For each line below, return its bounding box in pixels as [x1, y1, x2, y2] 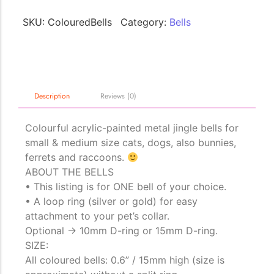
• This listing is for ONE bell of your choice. [25, 180, 226, 193]
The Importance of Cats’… [6, 34, 149, 52]
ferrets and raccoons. [25, 151, 127, 164]
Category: [120, 16, 169, 29]
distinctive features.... [6, 64, 81, 74]
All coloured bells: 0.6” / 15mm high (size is [25, 254, 224, 267]
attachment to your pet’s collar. [25, 210, 169, 223]
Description [34, 91, 70, 102]
